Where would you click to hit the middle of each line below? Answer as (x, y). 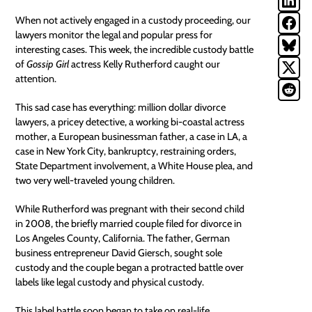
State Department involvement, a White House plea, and (134, 165)
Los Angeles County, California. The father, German (123, 238)
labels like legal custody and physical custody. (110, 282)
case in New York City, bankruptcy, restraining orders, (126, 151)
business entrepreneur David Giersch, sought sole (119, 252)
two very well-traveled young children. (95, 180)
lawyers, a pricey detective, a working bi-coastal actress (130, 122)
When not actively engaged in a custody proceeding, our (133, 20)
